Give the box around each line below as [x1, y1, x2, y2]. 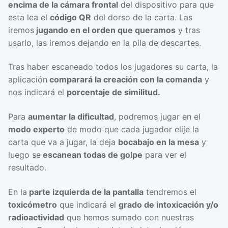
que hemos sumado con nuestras [64, 212, 194, 222]
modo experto [8, 124, 65, 134]
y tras [176, 24, 200, 35]
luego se [8, 150, 41, 160]
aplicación [8, 74, 47, 85]
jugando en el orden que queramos [34, 24, 176, 35]
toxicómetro [8, 199, 57, 210]
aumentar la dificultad [28, 111, 114, 122]
